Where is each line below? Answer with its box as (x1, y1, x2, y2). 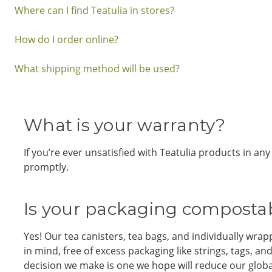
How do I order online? (15, 33, 118, 46)
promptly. (24, 160, 69, 174)
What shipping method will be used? (15, 62, 180, 75)
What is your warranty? (24, 115, 226, 135)
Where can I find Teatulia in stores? (15, 4, 174, 17)
